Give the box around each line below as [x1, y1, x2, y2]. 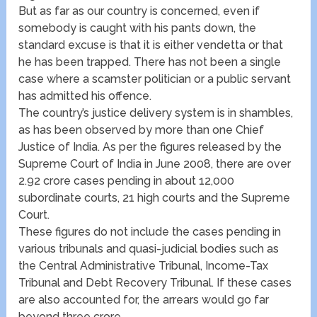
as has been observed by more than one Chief [18, 123, 265, 137]
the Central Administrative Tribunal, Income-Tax [18, 259, 269, 273]
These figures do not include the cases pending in [18, 225, 282, 239]
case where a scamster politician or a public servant [18, 72, 292, 86]
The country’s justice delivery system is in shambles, [18, 106, 294, 120]
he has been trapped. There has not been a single [18, 55, 282, 69]
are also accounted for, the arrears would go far [18, 293, 270, 307]
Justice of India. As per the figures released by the [18, 140, 282, 154]
